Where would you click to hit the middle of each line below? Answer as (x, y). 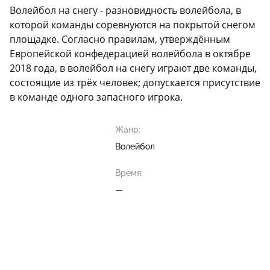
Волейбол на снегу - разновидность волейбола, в (125, 10)
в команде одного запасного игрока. (96, 97)
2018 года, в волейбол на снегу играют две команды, (133, 68)
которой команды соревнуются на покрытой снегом (133, 25)
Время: (129, 173)
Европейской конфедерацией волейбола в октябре (130, 54)
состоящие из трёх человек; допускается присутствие (135, 83)
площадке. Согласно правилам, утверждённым (120, 39)
